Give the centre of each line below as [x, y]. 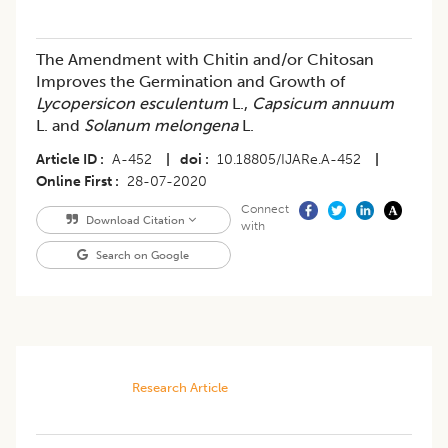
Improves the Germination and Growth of [190, 82]
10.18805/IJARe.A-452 [289, 160]
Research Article [179, 388]
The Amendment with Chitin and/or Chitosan [205, 60]
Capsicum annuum [323, 104]
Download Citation [135, 220]
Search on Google [141, 255]
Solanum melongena [161, 126]
